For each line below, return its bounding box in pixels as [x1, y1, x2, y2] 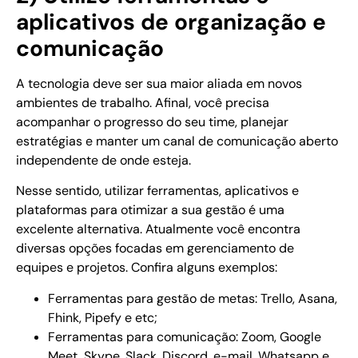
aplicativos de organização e [16, 6, 326, 37]
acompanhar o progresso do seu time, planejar [16, 113, 288, 130]
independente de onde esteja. [16, 151, 191, 169]
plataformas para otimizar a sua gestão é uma [16, 201, 284, 219]
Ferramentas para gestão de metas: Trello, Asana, [48, 289, 337, 307]
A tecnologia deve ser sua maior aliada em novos [16, 74, 302, 92]
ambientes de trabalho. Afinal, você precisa [16, 93, 269, 111]
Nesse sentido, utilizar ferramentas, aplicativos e [16, 182, 299, 200]
